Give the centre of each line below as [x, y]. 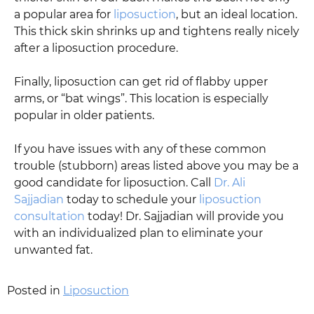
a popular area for [64, 14]
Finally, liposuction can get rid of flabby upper [141, 81]
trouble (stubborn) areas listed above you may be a [156, 165]
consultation [49, 216]
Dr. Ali [230, 182]
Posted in [35, 290]
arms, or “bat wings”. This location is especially [141, 98]
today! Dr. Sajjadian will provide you [184, 216]
